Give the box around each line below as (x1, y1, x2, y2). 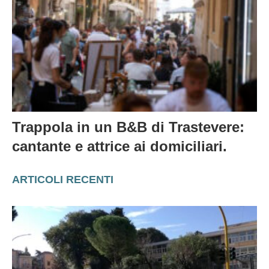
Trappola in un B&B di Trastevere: (12, 119, 244, 135)
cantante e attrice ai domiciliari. (12, 138, 227, 154)
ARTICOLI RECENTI (12, 174, 113, 186)
